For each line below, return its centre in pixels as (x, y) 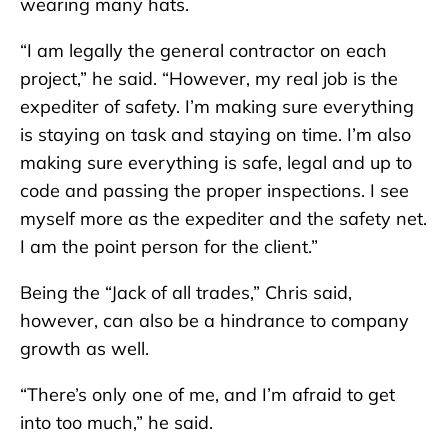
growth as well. (84, 349)
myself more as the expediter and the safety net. (223, 219)
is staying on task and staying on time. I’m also (215, 135)
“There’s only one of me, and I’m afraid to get (207, 395)
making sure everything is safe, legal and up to (216, 163)
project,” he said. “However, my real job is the (209, 79)
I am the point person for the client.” (169, 247)
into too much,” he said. (116, 423)
